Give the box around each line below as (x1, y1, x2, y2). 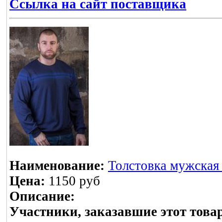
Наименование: (9, 158, 105, 173)
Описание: (9, 189, 75, 204)
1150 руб (45, 173, 100, 189)
